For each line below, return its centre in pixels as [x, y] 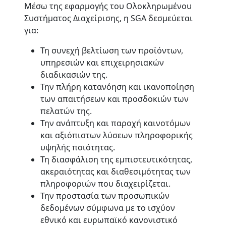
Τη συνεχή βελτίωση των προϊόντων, [112, 50]
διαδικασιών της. [74, 75]
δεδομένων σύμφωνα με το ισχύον [108, 208]
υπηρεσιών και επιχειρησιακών [102, 63]
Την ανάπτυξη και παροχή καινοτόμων [116, 123]
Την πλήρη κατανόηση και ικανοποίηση [117, 87]
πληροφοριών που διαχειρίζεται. [105, 184]
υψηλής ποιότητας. [78, 147]
